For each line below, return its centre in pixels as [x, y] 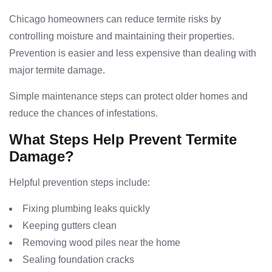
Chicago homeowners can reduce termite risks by [115, 19]
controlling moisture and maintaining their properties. [122, 36]
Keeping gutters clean [70, 226]
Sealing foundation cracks [78, 260]
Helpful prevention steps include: [80, 183]
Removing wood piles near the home [101, 243]
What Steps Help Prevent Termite [123, 140]
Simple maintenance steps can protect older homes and [128, 97]
